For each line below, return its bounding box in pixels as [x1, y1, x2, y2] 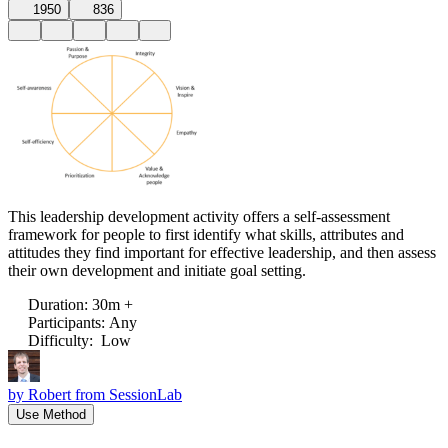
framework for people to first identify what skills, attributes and [8, 225, 404, 243]
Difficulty [28, 331, 89, 349]
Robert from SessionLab [28, 385, 182, 403]
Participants [28, 313, 101, 331]
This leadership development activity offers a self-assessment [8, 207, 390, 225]
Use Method [16, 406, 86, 422]
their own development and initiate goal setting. [8, 261, 306, 279]
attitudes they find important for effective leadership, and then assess [8, 243, 436, 261]
